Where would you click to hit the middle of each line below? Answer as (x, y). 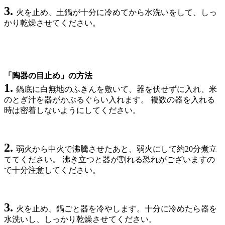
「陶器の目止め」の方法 (48, 75)
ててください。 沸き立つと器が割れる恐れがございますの (109, 159)
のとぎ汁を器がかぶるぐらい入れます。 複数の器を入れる (109, 99)
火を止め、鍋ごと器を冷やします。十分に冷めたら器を (117, 208)
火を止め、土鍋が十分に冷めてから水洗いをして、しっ (117, 12)
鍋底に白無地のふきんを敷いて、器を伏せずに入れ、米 (117, 89)
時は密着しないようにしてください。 (72, 110)
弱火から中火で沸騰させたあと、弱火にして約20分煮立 (117, 149)
